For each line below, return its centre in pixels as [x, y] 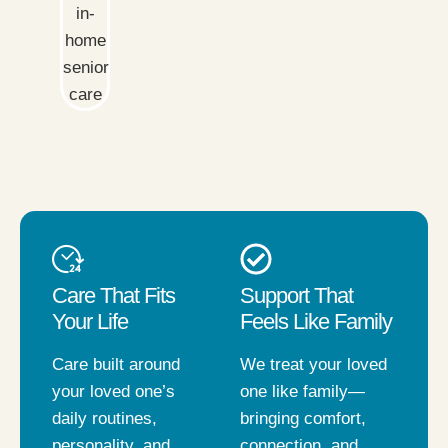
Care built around [116, 364]
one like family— [302, 391]
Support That [296, 295]
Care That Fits [113, 295]
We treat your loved [313, 364]
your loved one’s [113, 391]
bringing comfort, [303, 418]
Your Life [90, 321]
